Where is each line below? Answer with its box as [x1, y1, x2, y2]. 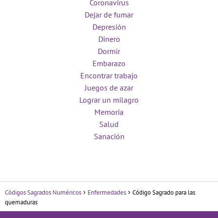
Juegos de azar [85, 83, 133, 93]
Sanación [93, 131, 125, 142]
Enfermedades [88, 188, 126, 197]
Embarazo [92, 58, 126, 69]
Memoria [94, 107, 124, 117]
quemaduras [5, 198, 37, 207]
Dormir [98, 46, 120, 56]
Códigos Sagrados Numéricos [5, 188, 81, 197]
